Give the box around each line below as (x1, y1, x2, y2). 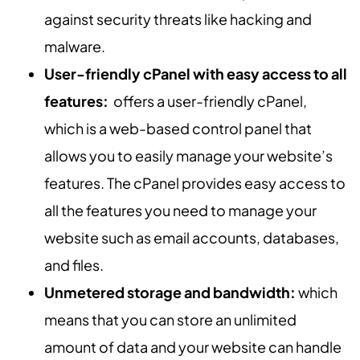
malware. (44, 37, 105, 56)
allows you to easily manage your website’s (44, 146, 333, 166)
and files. (44, 256, 104, 275)
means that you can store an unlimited (44, 310, 297, 329)
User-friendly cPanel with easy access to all (44, 64, 347, 84)
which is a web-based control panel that (44, 119, 312, 138)
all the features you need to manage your (44, 201, 317, 220)
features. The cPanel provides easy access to (44, 174, 346, 193)
